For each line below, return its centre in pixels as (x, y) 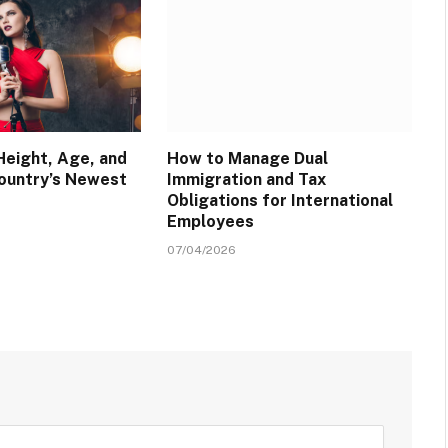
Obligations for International (279, 200)
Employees (210, 221)
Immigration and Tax (246, 179)
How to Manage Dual (247, 158)
